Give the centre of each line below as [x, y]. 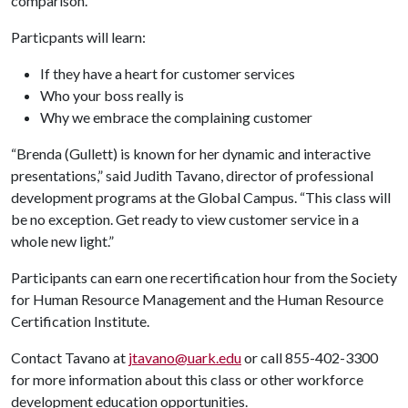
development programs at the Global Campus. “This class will [201, 197]
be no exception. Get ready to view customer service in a [185, 219]
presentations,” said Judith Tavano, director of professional [192, 175]
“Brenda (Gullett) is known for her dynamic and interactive [191, 153]
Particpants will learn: [78, 37]
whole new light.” [62, 241]
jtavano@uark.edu [185, 357]
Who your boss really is [112, 95]
